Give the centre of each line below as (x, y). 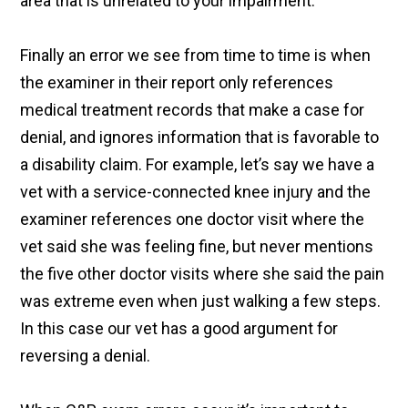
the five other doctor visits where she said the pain (203, 274)
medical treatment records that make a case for (193, 110)
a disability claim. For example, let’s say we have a (198, 165)
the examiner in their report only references (177, 83)
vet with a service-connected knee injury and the (196, 192)
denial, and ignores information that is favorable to (200, 138)
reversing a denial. (86, 356)
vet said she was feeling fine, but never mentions (197, 247)
